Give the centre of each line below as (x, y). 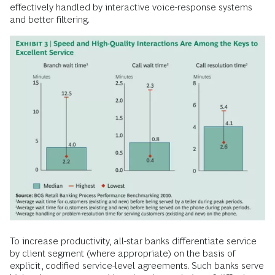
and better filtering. (50, 19)
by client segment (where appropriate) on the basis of (122, 254)
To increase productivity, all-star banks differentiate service (133, 241)
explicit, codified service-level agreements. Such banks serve (137, 266)
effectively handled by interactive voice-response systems (131, 7)
